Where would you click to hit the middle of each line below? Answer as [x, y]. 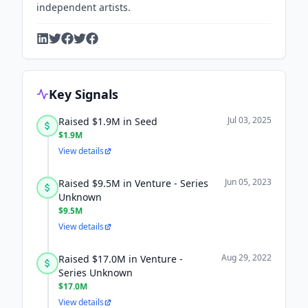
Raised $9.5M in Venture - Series [133, 183]
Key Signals [84, 94]
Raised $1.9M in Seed [108, 121]
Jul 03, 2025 [250, 120]
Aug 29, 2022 [246, 257]
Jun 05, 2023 [248, 182]
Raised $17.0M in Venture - [121, 259]
